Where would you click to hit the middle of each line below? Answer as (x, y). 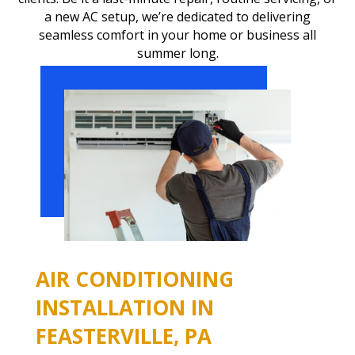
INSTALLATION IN (124, 308)
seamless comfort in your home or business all (177, 34)
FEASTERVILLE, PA (123, 336)
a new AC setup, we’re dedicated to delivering (177, 16)
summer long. (177, 53)
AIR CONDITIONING (134, 279)
